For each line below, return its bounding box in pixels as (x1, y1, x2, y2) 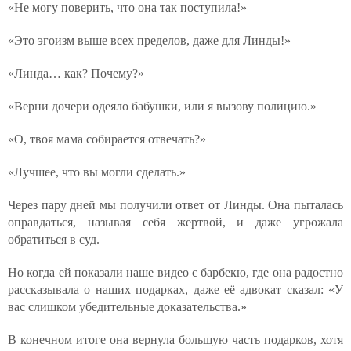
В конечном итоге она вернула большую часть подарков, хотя (8, 333, 343, 346)
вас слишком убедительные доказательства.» (8, 300, 247, 313)
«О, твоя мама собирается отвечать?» (8, 132, 206, 146)
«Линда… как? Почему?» (8, 67, 144, 80)
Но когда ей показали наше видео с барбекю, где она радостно (8, 266, 343, 279)
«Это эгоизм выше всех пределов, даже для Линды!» (8, 34, 291, 47)
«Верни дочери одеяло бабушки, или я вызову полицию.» (8, 100, 317, 113)
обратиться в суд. (8, 233, 100, 246)
